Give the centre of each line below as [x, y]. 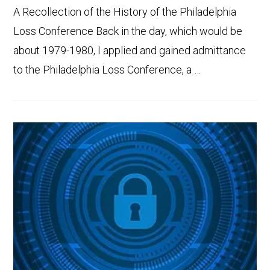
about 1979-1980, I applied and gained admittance [130, 50]
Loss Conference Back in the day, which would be [128, 31]
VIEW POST [135, 172]
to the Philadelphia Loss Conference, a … [107, 69]
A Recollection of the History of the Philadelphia [125, 11]
